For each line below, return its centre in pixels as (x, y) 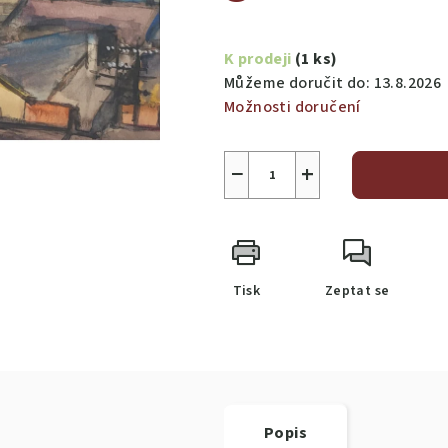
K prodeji (260, 59)
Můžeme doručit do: (297, 83)
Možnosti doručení (292, 107)
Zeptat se (357, 291)
